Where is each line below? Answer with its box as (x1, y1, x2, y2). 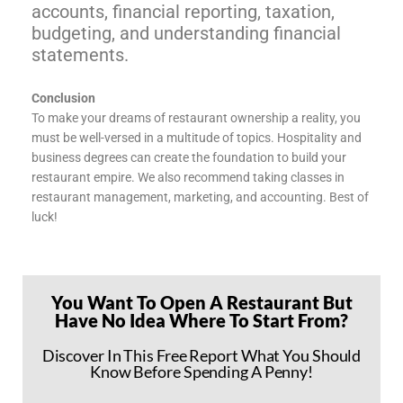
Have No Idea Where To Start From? (55, 309, 348, 331)
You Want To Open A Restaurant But (50, 291, 353, 313)
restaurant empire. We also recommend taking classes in (31, 169, 345, 184)
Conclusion (31, 90, 95, 105)
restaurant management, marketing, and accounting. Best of (31, 189, 369, 204)
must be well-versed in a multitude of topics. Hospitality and (31, 130, 362, 145)
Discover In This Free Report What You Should (41, 345, 362, 365)
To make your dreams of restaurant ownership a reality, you (31, 110, 361, 125)
